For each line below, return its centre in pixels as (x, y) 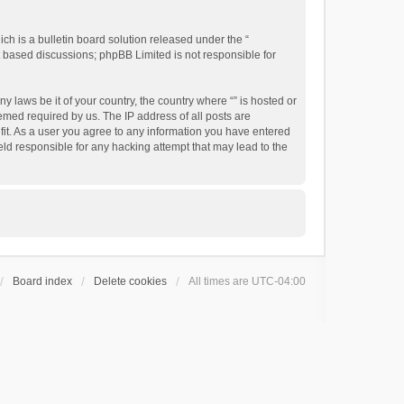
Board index (42, 282)
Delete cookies (130, 282)
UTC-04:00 (279, 282)
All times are (220, 282)
